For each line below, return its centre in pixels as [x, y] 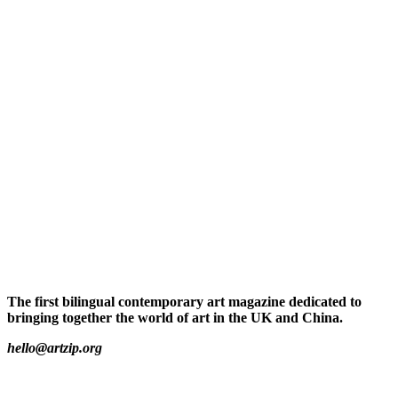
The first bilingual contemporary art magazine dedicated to [184, 302]
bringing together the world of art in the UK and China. [175, 318]
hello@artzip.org [55, 348]
